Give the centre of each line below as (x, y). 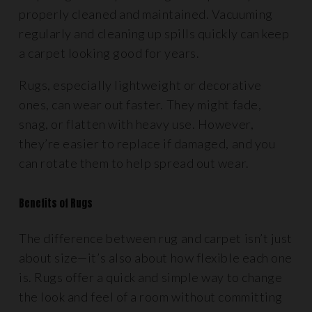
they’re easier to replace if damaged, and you (147, 143)
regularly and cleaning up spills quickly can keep (154, 33)
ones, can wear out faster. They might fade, (140, 104)
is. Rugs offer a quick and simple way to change (151, 277)
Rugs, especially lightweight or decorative (140, 85)
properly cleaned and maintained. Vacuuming (146, 14)
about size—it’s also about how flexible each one (156, 258)
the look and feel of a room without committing (151, 297)
